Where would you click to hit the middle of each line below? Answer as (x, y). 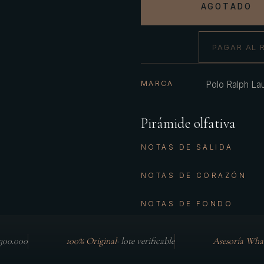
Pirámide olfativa (188, 123)
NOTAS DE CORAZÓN (194, 176)
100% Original (91, 241)
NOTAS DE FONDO (187, 204)
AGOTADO (227, 6)
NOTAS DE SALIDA (187, 147)
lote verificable (148, 241)
